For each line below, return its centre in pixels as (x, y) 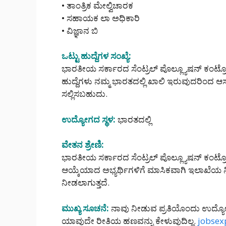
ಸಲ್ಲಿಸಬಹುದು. (84, 94)
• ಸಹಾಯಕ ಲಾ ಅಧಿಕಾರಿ (101, 18)
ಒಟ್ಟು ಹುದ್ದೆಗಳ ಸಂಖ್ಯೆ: (96, 56)
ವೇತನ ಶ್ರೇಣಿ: (83, 145)
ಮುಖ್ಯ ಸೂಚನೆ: (85, 208)
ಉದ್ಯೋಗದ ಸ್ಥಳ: (89, 119)
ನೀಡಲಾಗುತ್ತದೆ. (86, 183)
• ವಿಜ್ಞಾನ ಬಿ (80, 30)
